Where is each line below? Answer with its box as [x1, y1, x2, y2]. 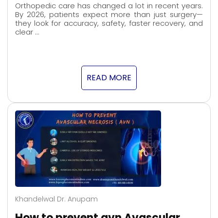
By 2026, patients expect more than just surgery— [15, 9, 203, 20]
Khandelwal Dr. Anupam [15, 194, 98, 204]
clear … [15, 27, 39, 37]
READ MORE [87, 72, 131, 84]
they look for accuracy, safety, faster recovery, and [15, 18, 203, 29]
